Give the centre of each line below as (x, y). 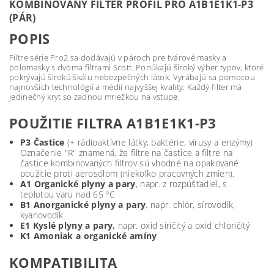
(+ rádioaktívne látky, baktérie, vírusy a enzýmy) (159, 142)
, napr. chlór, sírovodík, (191, 205)
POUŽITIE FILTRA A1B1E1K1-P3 (113, 123)
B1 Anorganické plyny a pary (83, 205)
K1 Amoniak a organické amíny (88, 236)
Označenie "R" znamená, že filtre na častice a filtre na (126, 153)
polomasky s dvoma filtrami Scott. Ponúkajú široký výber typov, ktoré (137, 67)
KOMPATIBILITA (63, 262)
